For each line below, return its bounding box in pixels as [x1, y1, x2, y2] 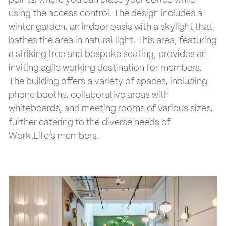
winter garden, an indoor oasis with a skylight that [9, 23, 212, 32]
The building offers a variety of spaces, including [9, 77, 207, 87]
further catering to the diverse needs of [9, 118, 171, 128]
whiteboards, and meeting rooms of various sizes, [9, 104, 213, 114]
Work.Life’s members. [9, 132, 99, 141]
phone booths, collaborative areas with [9, 91, 169, 100]
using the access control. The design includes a [9, 9, 202, 19]
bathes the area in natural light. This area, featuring [9, 36, 217, 46]
